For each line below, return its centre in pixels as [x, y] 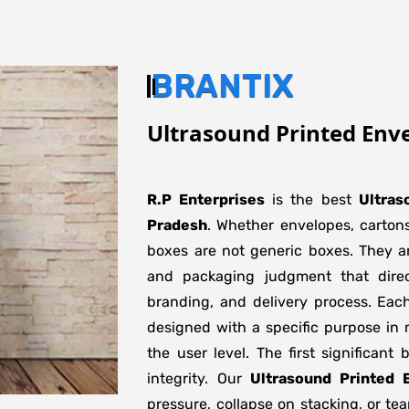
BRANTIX [223, 86]
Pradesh [178, 225]
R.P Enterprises [206, 199]
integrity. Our [199, 378]
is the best [312, 199]
